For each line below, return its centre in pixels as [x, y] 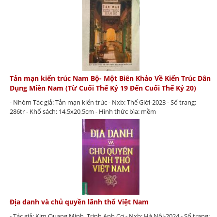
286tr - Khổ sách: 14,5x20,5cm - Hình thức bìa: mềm [83, 112]
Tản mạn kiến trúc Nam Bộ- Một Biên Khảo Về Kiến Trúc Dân [110, 78]
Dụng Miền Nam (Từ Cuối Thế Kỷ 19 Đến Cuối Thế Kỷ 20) [103, 88]
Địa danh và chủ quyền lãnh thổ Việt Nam [79, 201]
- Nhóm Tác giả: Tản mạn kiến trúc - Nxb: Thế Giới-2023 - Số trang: [103, 102]
